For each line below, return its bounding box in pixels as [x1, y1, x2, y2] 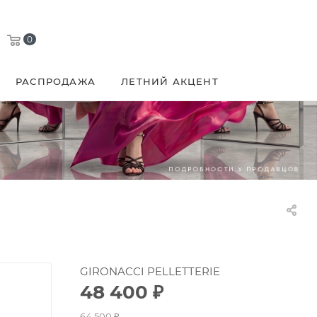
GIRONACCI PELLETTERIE [80, 264, 220, 278]
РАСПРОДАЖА [16, 76, 96, 87]
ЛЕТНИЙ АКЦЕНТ [121, 76, 219, 87]
